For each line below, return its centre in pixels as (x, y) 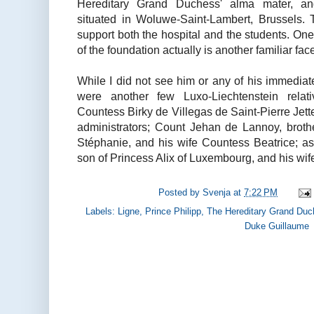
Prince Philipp (173, 211)
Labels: (102, 211)
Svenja (217, 193)
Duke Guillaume (277, 226)
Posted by (181, 193)
